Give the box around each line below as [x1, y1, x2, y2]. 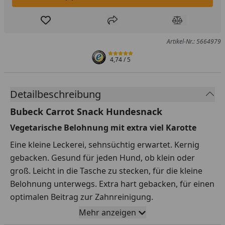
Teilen [111, 20, 134, 31]
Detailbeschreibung [10, 87, 101, 101]
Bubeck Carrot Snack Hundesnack [10, 105, 162, 118]
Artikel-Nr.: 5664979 [166, 37, 221, 46]
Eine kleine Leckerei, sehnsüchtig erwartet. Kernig [10, 139, 199, 150]
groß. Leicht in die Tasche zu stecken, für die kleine [10, 165, 202, 176]
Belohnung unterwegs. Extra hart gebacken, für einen [10, 178, 214, 189]
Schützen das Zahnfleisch [20, 211, 117, 223]
